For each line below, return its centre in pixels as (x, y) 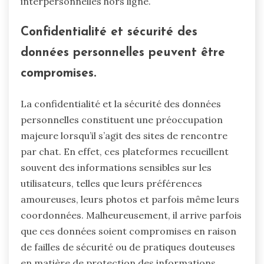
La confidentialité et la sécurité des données (121, 103)
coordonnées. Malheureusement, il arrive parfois (131, 215)
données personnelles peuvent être (123, 52)
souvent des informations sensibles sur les (116, 167)
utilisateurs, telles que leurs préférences (111, 183)
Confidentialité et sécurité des (109, 32)
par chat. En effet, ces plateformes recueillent (125, 151)
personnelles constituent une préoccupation (122, 119)
